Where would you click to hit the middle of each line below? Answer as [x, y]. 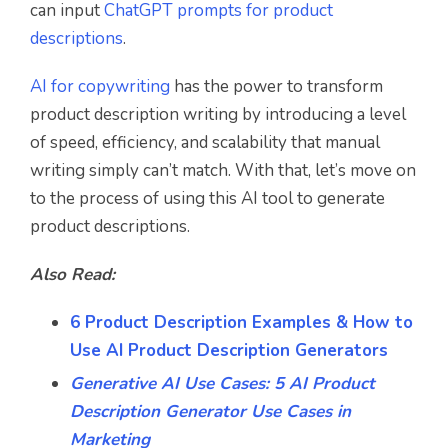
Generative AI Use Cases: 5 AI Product [222, 383]
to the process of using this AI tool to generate [207, 198]
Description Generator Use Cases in [210, 411]
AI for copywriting [100, 86]
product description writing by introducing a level [218, 114]
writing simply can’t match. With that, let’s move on [223, 170]
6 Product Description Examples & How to [241, 322]
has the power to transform [276, 86]
